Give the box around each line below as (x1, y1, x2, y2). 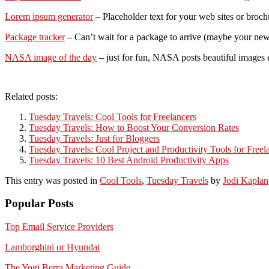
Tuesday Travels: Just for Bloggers (29, 133, 160, 144)
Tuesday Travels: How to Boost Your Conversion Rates (29, 122, 239, 133)
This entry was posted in (5, 175, 100, 186)
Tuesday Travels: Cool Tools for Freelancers (29, 111, 196, 122)
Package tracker (5, 31, 65, 42)
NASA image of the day (5, 52, 97, 62)
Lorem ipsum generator (5, 11, 93, 22)
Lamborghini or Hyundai (5, 242, 100, 253)
